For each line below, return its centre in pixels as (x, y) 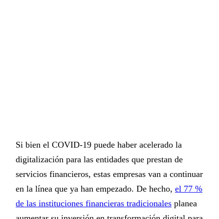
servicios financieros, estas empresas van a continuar (109, 174)
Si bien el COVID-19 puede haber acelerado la (99, 145)
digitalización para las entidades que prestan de (99, 159)
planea (184, 203)
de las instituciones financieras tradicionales (94, 203)
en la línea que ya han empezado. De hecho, (95, 189)
